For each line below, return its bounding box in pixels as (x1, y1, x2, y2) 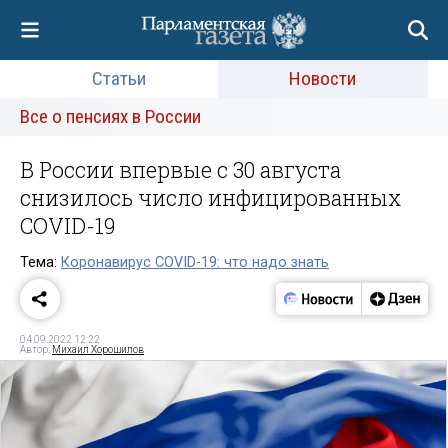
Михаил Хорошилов (52, 343, 144, 355)
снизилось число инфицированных (20, 183, 401, 212)
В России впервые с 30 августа (20, 155, 341, 184)
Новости (289, 67, 357, 90)
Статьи (91, 67, 146, 90)
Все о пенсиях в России (20, 105, 201, 128)
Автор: (20, 343, 52, 355)
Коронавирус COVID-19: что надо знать (61, 253, 329, 271)
